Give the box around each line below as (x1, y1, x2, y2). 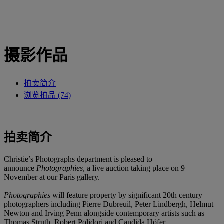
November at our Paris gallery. (4, 172, 100, 181)
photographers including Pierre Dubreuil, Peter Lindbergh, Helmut (4, 199, 213, 208)
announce (4, 163, 36, 172)
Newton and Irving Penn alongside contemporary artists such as (4, 208, 204, 217)
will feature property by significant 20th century (52, 190, 202, 199)
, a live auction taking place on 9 (83, 163, 185, 172)
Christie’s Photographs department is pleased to (4, 154, 152, 163)
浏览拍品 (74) (24, 90, 71, 99)
